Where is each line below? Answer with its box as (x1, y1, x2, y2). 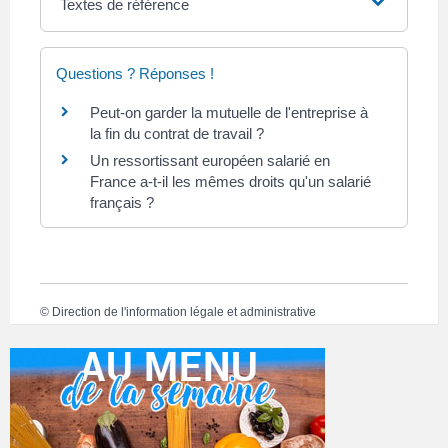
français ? (90, 193, 154, 211)
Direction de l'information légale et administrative (52, 305, 316, 320)
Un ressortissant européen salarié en (90, 151, 330, 169)
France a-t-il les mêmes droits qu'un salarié (90, 172, 371, 190)
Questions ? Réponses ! (56, 64, 214, 82)
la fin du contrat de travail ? (90, 124, 264, 142)
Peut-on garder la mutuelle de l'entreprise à (90, 103, 368, 121)
